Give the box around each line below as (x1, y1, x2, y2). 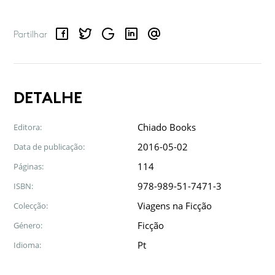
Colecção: (14, 200, 48, 212)
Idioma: (14, 239, 41, 251)
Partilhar (14, 29, 47, 41)
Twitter (74, 21, 103, 34)
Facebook (51, 21, 89, 34)
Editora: (14, 122, 42, 133)
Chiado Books (137, 121, 196, 134)
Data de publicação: (14, 141, 85, 153)
